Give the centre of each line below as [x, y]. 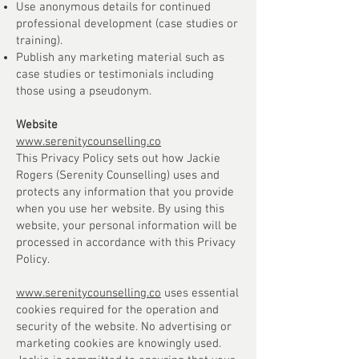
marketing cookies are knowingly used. [119, 344]
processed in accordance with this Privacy [126, 243]
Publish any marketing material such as [120, 58]
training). [39, 41]
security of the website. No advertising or [124, 327]
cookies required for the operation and [117, 310]
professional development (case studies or [127, 24]
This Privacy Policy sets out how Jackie [118, 159]
